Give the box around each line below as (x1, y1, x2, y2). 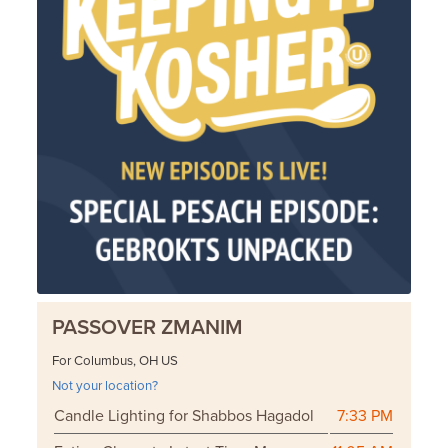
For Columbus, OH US (52, 353, 179, 370)
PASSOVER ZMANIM (52, 315, 244, 341)
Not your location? (52, 378, 159, 395)
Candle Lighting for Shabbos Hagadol (54, 406, 315, 427)
